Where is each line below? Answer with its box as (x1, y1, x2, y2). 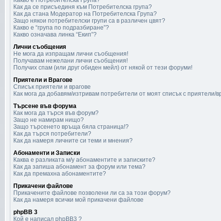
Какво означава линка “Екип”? (13, 31, 97, 38)
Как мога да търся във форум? (13, 110, 99, 116)
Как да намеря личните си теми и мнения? (13, 137, 133, 144)
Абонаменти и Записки (13, 149, 80, 156)
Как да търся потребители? (13, 130, 91, 137)
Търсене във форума (13, 103, 76, 110)
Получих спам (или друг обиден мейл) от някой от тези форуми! (13, 64, 192, 71)
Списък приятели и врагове (13, 83, 91, 90)
